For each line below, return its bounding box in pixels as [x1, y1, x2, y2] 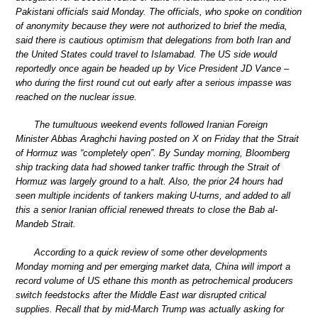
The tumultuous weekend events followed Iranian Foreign [34, 119, 268, 131]
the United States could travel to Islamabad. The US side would [16, 48, 277, 60]
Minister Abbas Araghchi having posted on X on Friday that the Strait [16, 133, 299, 145]
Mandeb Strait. [16, 219, 76, 230]
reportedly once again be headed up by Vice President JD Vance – [16, 62, 289, 74]
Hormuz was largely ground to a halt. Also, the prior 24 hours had [16, 176, 283, 187]
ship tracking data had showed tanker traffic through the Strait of [16, 162, 280, 173]
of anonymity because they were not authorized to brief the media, [16, 20, 287, 31]
